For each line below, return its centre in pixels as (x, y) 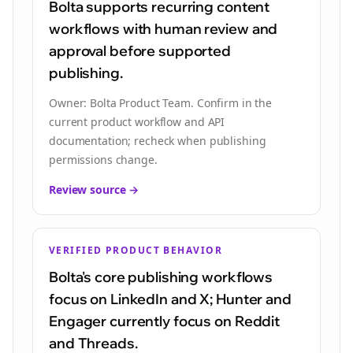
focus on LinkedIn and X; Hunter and (170, 299)
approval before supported (140, 51)
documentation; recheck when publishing (158, 141)
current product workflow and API (137, 122)
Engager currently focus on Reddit (165, 321)
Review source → (94, 190)
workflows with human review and (163, 29)
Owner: (70, 103)
